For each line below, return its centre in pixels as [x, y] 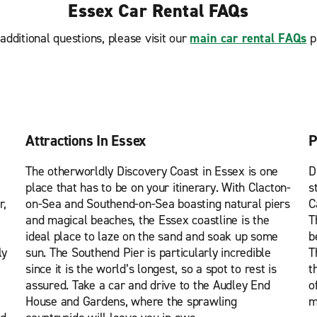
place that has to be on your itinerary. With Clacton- [158, 188]
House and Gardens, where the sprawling [131, 301]
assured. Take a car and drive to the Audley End [148, 285]
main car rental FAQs [248, 38]
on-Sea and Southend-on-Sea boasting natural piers [158, 204]
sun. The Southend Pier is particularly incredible [148, 253]
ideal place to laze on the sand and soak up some [152, 236]
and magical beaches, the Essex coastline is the [148, 220]
